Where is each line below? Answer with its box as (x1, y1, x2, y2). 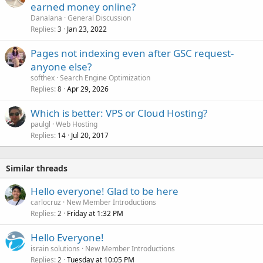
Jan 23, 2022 (67, 23, 107, 34)
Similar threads (6, 162, 68, 174)
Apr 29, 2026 (67, 83, 109, 94)
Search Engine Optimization (60, 72, 150, 83)
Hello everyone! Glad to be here (31, 184, 178, 198)
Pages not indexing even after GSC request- (31, 46, 234, 60)
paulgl (31, 119, 50, 129)
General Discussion (68, 12, 131, 23)
